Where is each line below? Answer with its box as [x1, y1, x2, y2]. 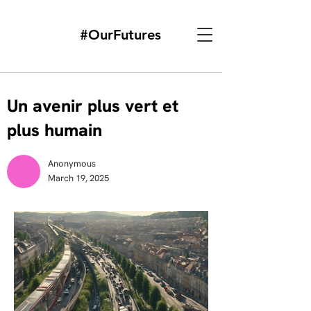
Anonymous [48, 158, 96, 169]
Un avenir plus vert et [7, 94, 178, 117]
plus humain [7, 119, 102, 142]
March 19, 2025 [48, 172, 109, 184]
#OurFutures [80, 26, 161, 43]
